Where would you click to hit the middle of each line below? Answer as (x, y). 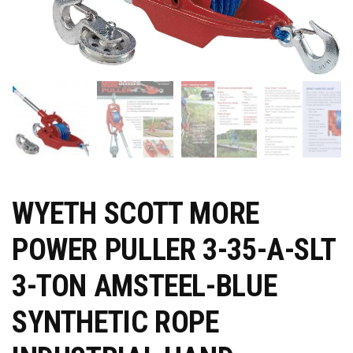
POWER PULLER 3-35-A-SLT (174, 249)
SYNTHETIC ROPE (115, 322)
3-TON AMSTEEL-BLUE (145, 286)
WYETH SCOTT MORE (136, 213)
